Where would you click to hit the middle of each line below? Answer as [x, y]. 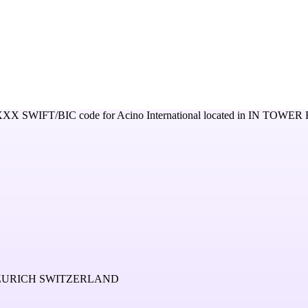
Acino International [159, 115]
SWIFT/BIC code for [68, 115]
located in [224, 115]
